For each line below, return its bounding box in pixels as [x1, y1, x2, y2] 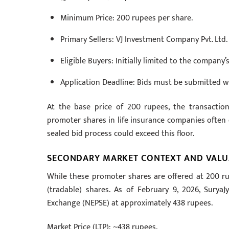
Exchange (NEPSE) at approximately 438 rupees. [47, 196, 213, 210]
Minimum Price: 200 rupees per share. [60, 11, 193, 25]
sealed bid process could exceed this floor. [47, 127, 194, 141]
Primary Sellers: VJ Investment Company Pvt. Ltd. [60, 32, 227, 47]
